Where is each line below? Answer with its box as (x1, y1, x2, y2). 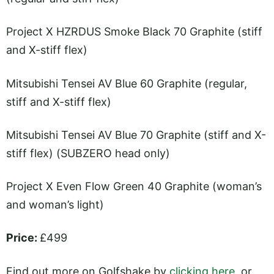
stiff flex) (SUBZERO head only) (6, 146, 170, 160)
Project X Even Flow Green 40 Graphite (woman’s (6, 180, 262, 193)
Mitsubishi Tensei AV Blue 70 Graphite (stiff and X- (6, 128, 266, 141)
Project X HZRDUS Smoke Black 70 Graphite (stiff (6, 25, 262, 39)
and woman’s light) (6, 198, 104, 212)
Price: (6, 231, 40, 245)
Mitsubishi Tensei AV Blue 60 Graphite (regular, (6, 76, 247, 90)
